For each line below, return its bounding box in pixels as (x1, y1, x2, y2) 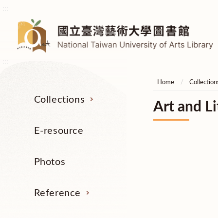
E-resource (34, 126, 84, 136)
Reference (34, 188, 81, 198)
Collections (34, 95, 85, 105)
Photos (34, 157, 66, 167)
